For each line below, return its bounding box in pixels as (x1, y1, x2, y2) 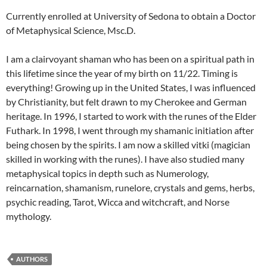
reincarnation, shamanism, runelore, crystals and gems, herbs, (6, 182, 254, 193)
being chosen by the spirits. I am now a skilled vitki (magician (6, 139, 250, 150)
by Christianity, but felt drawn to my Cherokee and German (6, 96, 247, 107)
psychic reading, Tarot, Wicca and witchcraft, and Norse (6, 196, 229, 207)
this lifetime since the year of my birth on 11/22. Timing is (6, 67, 238, 79)
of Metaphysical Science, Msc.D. (6, 24, 135, 36)
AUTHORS (16, 255, 48, 263)
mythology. (6, 210, 51, 222)
